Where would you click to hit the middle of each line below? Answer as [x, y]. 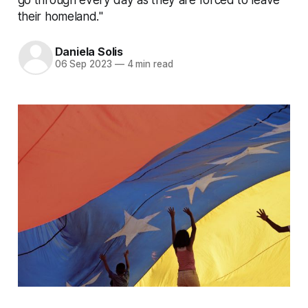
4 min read [148, 64]
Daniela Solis [89, 52]
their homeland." [60, 16]
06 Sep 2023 [83, 64]
